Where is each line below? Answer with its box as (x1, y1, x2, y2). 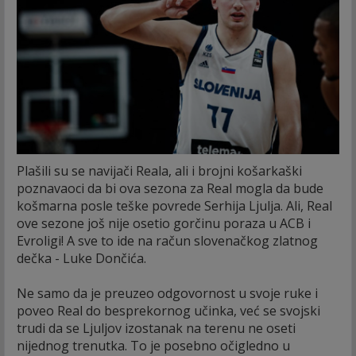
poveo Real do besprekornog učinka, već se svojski (17, 301, 320, 319)
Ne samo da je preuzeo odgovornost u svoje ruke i (17, 284, 318, 302)
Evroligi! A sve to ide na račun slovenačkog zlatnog (17, 231, 318, 250)
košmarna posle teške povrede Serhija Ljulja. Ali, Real (17, 196, 332, 215)
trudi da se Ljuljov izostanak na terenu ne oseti (17, 319, 296, 337)
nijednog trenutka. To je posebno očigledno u (17, 336, 290, 354)
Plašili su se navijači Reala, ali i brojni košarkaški (17, 161, 302, 180)
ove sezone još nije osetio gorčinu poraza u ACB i (17, 214, 311, 232)
